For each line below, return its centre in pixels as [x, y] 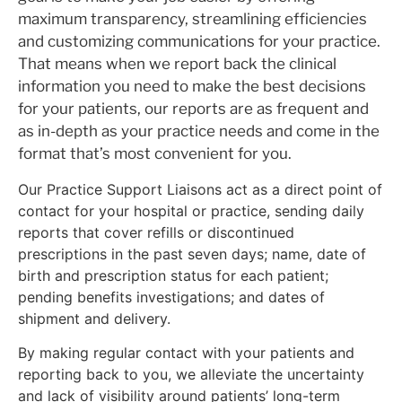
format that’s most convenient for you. [155, 154]
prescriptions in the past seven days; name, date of [192, 253]
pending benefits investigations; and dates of [171, 297]
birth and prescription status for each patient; [173, 275]
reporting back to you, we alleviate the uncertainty [191, 375]
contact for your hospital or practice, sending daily [191, 210]
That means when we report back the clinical [177, 64]
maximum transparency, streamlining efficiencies [192, 19]
